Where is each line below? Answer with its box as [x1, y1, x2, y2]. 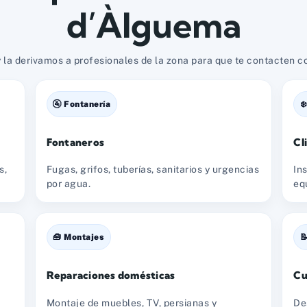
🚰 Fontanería [53, 99, 111, 109]
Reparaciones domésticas [46, 269, 175, 282]
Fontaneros [46, 135, 105, 149]
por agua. [46, 178, 91, 190]
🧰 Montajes [53, 232, 105, 243]
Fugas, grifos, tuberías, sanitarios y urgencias [46, 164, 260, 175]
